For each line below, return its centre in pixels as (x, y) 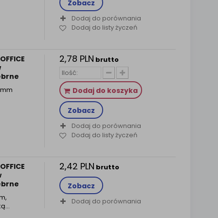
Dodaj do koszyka (105, 91)
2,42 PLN (77, 166)
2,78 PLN (76, 59)
